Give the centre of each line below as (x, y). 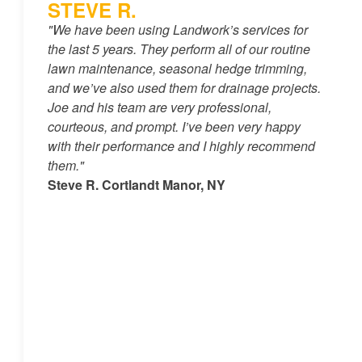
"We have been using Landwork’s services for (177, 30)
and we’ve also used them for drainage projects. (184, 88)
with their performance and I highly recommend (181, 146)
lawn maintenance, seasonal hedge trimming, (177, 69)
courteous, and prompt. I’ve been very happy (174, 127)
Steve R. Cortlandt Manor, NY (136, 185)
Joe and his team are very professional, (159, 107)
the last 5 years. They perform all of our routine (179, 49)
